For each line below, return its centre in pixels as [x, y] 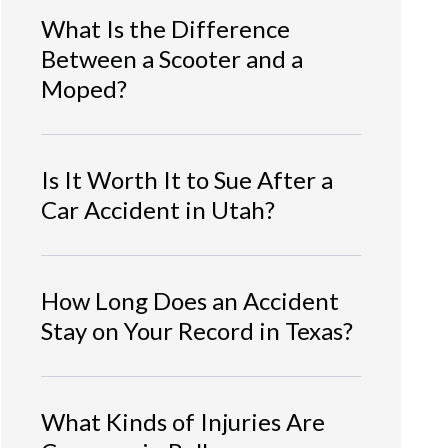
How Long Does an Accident [190, 300]
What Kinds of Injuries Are [183, 421]
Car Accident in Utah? [158, 209]
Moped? [84, 88]
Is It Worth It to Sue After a [187, 179]
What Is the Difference [165, 28]
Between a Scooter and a [172, 58]
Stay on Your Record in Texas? [197, 330]
